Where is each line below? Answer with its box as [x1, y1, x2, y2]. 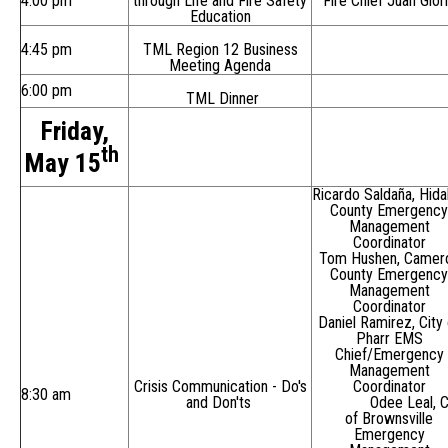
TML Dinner [181, 89, 259, 109]
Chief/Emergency [334, 345, 444, 365]
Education [189, 7, 251, 27]
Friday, [40, 116, 109, 147]
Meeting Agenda [169, 56, 271, 76]
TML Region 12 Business [142, 40, 298, 60]
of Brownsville [345, 409, 433, 429]
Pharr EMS [355, 329, 423, 349]
